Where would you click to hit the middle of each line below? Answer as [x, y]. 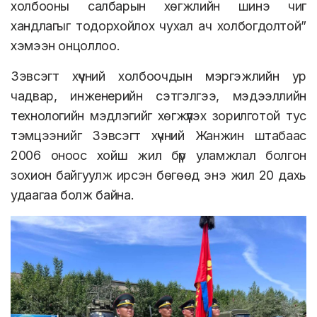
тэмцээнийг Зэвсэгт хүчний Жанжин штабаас [158, 136]
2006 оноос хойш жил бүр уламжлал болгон [158, 156]
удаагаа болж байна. [73, 195]
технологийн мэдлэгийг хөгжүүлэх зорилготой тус [158, 116]
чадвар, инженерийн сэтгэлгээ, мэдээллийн [158, 96]
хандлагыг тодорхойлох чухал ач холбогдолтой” [158, 26]
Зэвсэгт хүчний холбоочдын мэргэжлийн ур [158, 76]
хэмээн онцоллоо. [65, 46]
